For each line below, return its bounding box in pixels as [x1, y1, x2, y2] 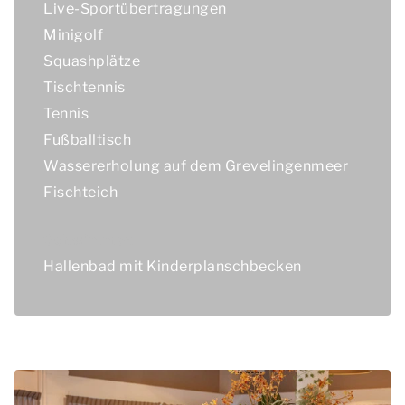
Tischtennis [43, 79, 126, 96]
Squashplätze [43, 52, 140, 70]
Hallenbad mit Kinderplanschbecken [43, 258, 302, 275]
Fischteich [43, 184, 118, 201]
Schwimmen [43, 231, 135, 249]
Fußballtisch [43, 131, 131, 148]
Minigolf [43, 26, 103, 43]
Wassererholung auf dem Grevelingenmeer [43, 157, 348, 174]
